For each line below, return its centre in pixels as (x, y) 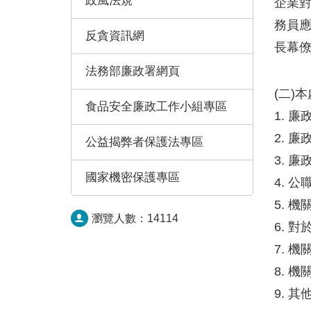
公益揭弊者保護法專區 (144, 142)
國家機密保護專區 (133, 177)
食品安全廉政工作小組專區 (156, 107)
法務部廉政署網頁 (133, 71)
